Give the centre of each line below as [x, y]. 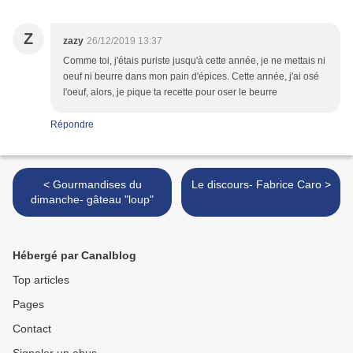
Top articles [41, 280]
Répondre [72, 125]
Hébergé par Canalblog [74, 256]
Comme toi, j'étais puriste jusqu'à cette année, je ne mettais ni [194, 61]
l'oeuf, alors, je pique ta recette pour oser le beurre [170, 93]
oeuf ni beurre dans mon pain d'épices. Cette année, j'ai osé [191, 77]
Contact [32, 329]
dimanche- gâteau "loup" [92, 200]
